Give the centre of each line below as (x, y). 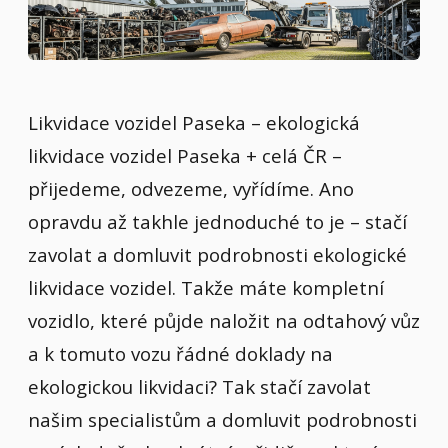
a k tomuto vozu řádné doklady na (180, 354)
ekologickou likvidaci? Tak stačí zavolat (199, 387)
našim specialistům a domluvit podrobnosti (222, 420)
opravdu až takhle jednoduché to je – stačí (217, 222)
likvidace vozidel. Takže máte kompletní (206, 288)
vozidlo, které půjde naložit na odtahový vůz (224, 321)
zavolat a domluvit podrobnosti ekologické (217, 255)
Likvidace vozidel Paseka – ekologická (194, 123)
